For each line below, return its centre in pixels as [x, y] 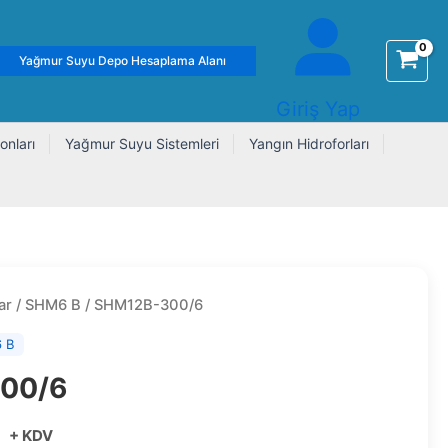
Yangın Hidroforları [309, 143]
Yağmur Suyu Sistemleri [142, 143]
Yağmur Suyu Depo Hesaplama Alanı [123, 60]
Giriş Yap [318, 109]
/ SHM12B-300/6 [142, 305]
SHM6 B [53, 305]
